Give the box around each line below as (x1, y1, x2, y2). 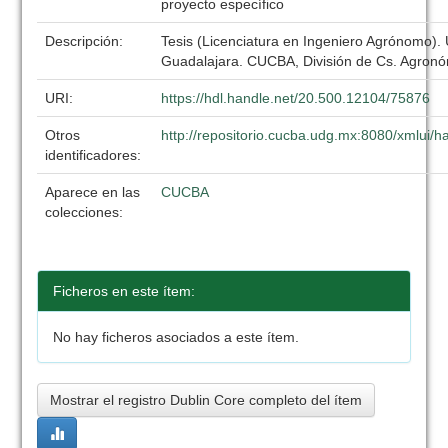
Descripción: (45, 33, 128, 49)
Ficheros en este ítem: (53, 283, 196, 299)
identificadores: (45, 147, 146, 163)
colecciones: (45, 204, 124, 220)
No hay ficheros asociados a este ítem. (53, 329, 300, 345)
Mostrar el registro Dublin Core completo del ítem (50, 392, 363, 408)
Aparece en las (45, 184, 141, 200)
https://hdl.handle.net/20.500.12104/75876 (161, 90, 431, 106)
